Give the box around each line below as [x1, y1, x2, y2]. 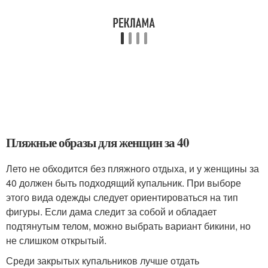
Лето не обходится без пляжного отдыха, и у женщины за [6, 162, 259, 176]
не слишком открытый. [6, 233, 106, 248]
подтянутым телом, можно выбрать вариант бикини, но [6, 219, 251, 233]
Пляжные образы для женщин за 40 [6, 133, 189, 152]
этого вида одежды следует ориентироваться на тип [6, 190, 238, 205]
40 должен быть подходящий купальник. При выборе [6, 176, 241, 190]
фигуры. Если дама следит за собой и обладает [6, 205, 217, 219]
